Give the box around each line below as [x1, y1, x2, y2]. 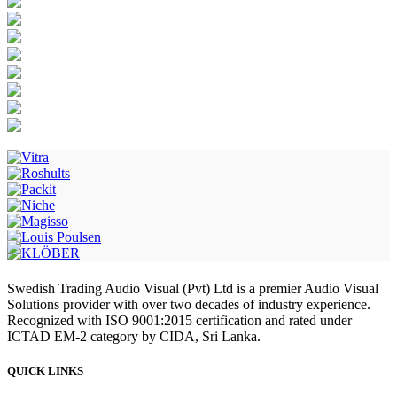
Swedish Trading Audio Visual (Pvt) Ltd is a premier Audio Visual [7, 280, 378, 296]
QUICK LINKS [7, 364, 83, 378]
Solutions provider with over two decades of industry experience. [7, 296, 370, 312]
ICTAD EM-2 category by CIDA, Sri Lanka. [7, 328, 261, 344]
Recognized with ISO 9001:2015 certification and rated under [7, 312, 352, 328]
